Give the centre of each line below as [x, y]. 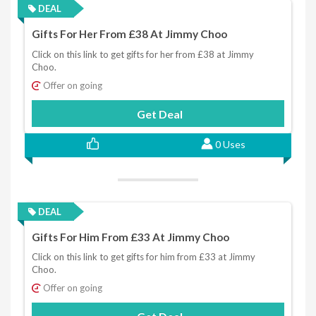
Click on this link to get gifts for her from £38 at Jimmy [143, 54]
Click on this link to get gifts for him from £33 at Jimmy [144, 257]
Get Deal [159, 114]
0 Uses [230, 144]
